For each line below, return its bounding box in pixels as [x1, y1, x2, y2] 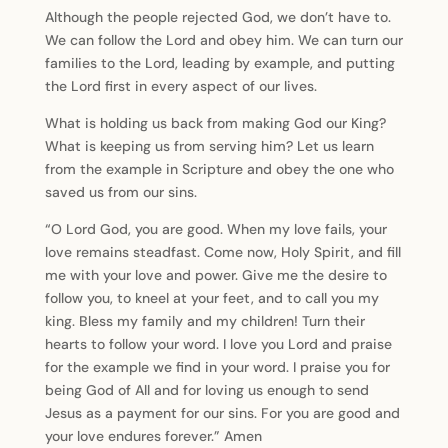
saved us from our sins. [44, 183, 197, 201]
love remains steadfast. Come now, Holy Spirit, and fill [44, 243, 401, 261]
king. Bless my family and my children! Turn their [44, 312, 365, 330]
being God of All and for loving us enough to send [44, 381, 369, 399]
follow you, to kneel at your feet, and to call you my [44, 289, 379, 307]
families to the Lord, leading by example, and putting [44, 54, 395, 72]
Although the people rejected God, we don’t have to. [44, 8, 391, 26]
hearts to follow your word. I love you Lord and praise [44, 335, 392, 353]
